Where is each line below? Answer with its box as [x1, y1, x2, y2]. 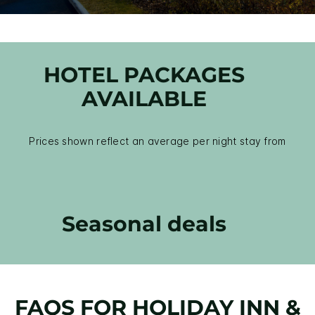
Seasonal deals [62, 211, 227, 238]
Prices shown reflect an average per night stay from [29, 135, 286, 148]
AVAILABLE [82, 86, 207, 112]
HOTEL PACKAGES [44, 62, 245, 89]
